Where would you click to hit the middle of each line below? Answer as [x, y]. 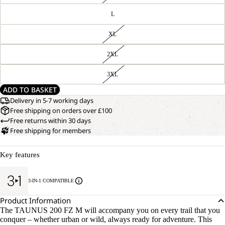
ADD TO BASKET [30, 90]
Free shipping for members [50, 131]
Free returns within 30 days [50, 121]
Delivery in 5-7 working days [52, 100]
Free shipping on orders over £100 [61, 110]
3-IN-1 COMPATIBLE [51, 181]
